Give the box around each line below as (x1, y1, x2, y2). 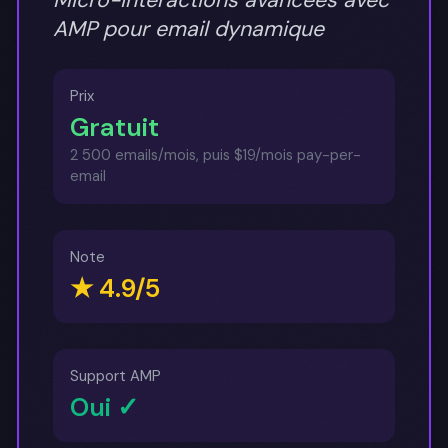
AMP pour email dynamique (53, 14, 324, 43)
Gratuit (70, 111, 159, 145)
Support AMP (70, 365, 161, 386)
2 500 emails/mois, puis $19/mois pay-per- (70, 145, 361, 166)
